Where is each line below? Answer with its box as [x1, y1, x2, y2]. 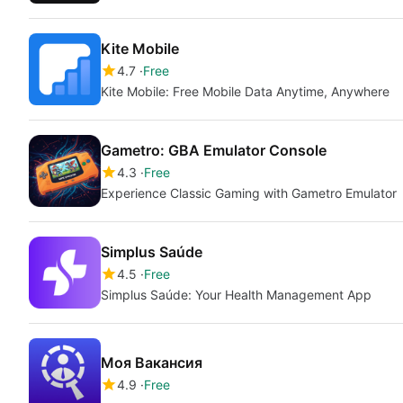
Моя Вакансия [101, 353, 202, 372]
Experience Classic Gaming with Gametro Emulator [101, 185, 397, 201]
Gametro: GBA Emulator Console [101, 141, 327, 159]
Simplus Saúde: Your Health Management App [101, 287, 372, 302]
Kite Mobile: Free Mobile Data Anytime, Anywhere [101, 84, 390, 99]
